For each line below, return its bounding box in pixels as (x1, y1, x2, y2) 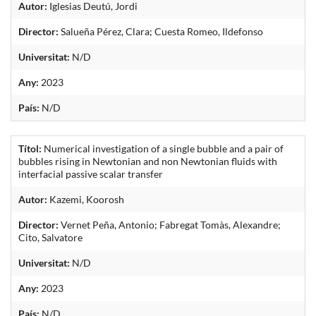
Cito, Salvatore (18, 231, 83, 243)
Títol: (18, 142, 42, 154)
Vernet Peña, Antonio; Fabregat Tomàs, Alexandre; (59, 218, 281, 231)
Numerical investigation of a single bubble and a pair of (42, 142, 284, 154)
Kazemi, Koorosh (47, 193, 124, 205)
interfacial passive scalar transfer (18, 167, 163, 180)
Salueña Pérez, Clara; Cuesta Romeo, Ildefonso (59, 25, 263, 37)
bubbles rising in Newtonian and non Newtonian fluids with (18, 154, 277, 167)
